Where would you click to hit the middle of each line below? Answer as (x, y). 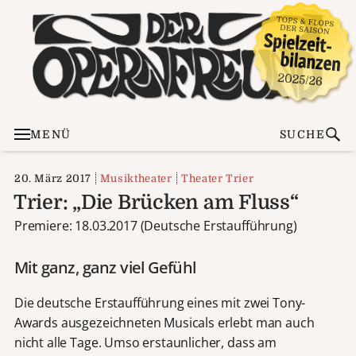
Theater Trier (217, 178)
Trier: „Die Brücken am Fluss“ (156, 202)
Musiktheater (136, 178)
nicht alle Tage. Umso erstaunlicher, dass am (145, 342)
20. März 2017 (52, 178)
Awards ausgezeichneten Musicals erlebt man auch (164, 322)
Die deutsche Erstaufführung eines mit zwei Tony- (160, 302)
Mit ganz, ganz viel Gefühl (105, 267)
